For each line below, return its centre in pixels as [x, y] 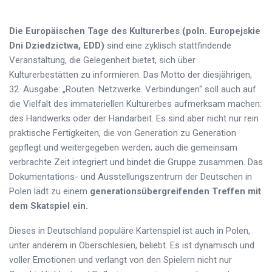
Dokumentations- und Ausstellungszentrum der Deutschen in [131, 176]
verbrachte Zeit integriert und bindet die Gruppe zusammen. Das [136, 162]
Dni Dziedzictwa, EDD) [57, 45]
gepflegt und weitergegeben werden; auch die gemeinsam [123, 147]
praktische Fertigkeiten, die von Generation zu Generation [123, 133]
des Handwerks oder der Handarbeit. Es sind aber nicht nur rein [134, 118]
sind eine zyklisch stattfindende [168, 45]
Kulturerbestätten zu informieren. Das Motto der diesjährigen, [131, 74]
